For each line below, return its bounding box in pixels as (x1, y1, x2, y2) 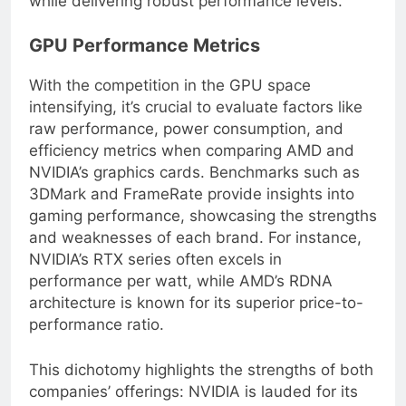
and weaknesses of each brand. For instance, (29, 243, 362, 262)
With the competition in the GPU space (29, 91, 311, 110)
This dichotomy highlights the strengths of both (29, 374, 373, 393)
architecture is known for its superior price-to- (29, 308, 363, 327)
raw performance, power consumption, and (29, 134, 343, 153)
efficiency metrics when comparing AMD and (29, 156, 354, 175)
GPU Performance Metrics (29, 49, 260, 72)
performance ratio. (29, 330, 164, 349)
